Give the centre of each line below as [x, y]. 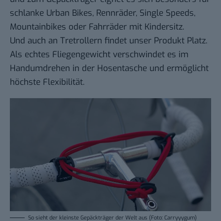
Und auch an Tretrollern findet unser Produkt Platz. [109, 40]
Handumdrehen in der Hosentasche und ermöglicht [109, 68]
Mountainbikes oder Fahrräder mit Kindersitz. [97, 27]
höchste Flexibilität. [47, 82]
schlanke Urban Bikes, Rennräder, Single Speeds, [103, 13]
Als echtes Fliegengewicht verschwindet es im [99, 54]
